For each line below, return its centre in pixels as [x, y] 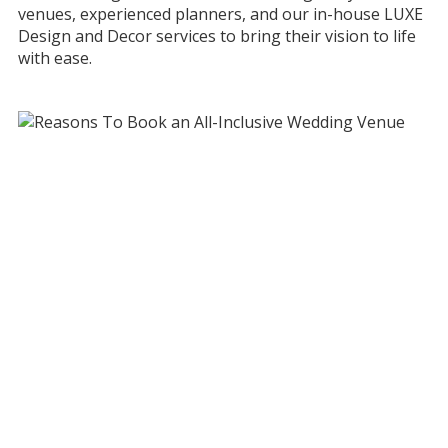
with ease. [54, 57]
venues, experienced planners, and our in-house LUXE [220, 13]
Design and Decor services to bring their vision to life [216, 35]
